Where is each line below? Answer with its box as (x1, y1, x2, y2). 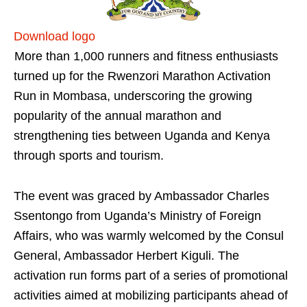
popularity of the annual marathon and (14, 109, 221, 123)
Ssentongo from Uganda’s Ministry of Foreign (14, 209, 261, 223)
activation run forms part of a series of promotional (14, 269, 288, 283)
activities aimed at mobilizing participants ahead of (14, 288, 288, 303)
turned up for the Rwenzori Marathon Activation (14, 69, 271, 84)
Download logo (14, 29, 95, 44)
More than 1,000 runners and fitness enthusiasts (14, 49, 278, 64)
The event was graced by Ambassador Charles (14, 189, 269, 204)
